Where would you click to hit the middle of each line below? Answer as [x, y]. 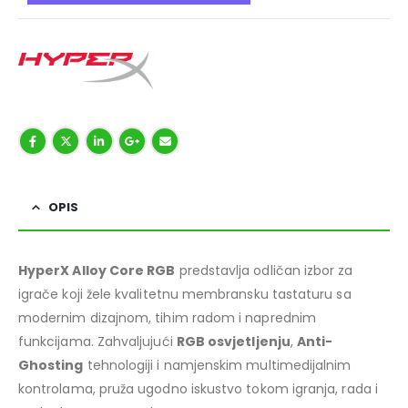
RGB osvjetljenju [233, 342]
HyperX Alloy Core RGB [97, 271]
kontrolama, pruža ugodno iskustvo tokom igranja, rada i [198, 389]
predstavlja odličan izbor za [264, 271]
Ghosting [51, 366]
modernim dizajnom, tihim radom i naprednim [167, 318]
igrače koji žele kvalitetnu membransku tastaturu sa [185, 295]
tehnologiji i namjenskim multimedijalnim [217, 366]
